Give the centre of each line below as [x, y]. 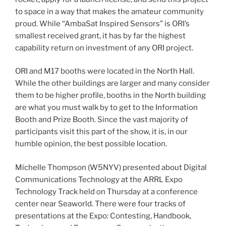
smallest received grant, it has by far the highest [100, 36]
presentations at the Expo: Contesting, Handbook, [103, 216]
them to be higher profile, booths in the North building [110, 96]
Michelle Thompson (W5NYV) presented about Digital [111, 167]
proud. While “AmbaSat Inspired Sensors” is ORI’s [102, 23]
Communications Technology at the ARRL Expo [99, 179]
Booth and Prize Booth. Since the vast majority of [102, 120]
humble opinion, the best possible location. [91, 144]
